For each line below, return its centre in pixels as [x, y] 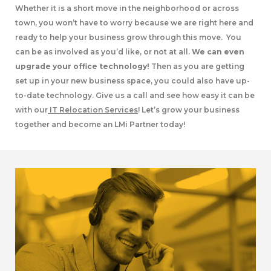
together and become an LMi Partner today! [100, 124]
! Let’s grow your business [189, 110]
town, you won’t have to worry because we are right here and [134, 23]
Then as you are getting [197, 66]
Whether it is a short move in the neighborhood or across [127, 8]
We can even [217, 52]
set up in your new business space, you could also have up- [132, 81]
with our [31, 110]
